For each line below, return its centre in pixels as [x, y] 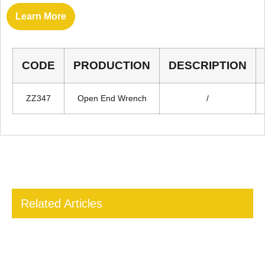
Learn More [41, 16]
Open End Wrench [112, 98]
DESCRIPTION [208, 65]
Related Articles [62, 203]
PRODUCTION [112, 65]
